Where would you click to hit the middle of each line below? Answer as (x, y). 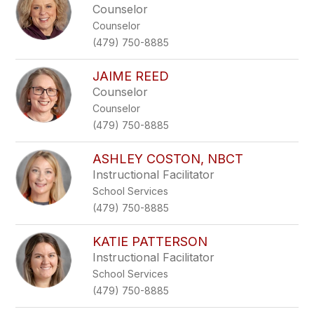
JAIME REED (131, 76)
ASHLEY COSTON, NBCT (168, 159)
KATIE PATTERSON (150, 241)
